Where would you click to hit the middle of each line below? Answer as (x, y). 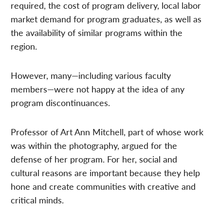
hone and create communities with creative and (103, 186)
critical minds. (37, 200)
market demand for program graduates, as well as (106, 19)
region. (24, 46)
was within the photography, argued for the (94, 145)
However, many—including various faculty (91, 75)
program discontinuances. (61, 103)
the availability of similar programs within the (97, 33)
